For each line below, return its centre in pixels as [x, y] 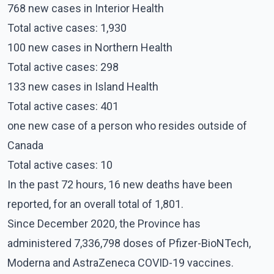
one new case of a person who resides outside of [127, 126]
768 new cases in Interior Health [86, 9]
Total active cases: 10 [60, 165]
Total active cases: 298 [63, 67]
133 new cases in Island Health [83, 87]
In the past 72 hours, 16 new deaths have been [120, 185]
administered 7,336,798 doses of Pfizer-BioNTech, [129, 243]
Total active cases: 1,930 [67, 28]
